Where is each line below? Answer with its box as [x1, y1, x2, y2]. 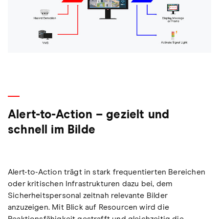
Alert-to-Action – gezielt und [8, 109, 170, 121]
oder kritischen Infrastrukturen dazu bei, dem [8, 179, 173, 188]
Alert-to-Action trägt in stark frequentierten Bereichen [8, 168, 205, 176]
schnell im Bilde [8, 124, 95, 136]
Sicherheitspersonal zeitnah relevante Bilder [8, 191, 168, 199]
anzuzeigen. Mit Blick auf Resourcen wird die [8, 203, 169, 211]
